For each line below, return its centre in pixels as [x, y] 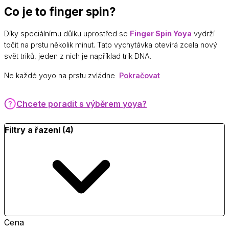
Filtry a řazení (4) [39, 130]
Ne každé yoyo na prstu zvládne [61, 75]
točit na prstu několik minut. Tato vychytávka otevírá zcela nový [111, 44]
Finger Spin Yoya [161, 33]
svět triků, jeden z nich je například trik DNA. [78, 56]
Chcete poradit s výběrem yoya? [82, 104]
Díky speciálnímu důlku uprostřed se [67, 33]
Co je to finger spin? [60, 11]
